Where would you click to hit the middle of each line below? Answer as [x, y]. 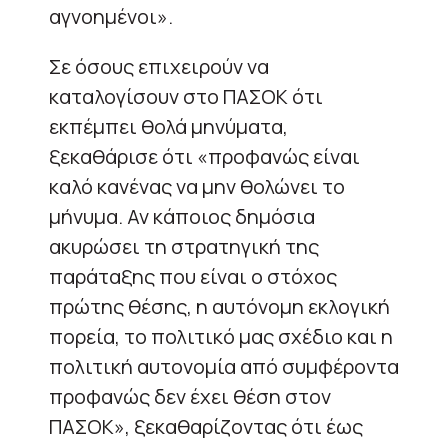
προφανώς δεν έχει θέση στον [190, 396]
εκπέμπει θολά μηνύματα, [168, 126]
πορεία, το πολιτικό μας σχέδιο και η [221, 336]
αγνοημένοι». [111, 16]
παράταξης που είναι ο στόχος [193, 276]
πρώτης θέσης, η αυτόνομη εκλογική [219, 306]
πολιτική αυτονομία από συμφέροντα [224, 366]
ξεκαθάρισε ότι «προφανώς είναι [204, 156]
